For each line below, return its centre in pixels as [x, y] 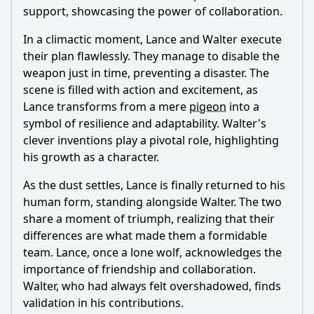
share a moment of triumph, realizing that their [149, 219]
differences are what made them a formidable [145, 235]
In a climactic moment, [84, 39]
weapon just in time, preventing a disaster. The [146, 73]
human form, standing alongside [112, 202]
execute [260, 39]
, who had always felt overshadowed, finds [169, 286]
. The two [258, 202]
